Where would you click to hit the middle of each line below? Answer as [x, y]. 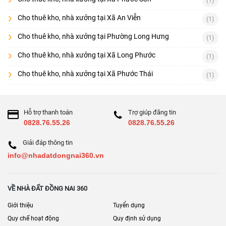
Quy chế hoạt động [33, 218]
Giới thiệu [20, 205]
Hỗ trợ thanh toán [48, 112]
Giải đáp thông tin [48, 142]
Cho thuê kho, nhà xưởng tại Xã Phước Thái [85, 73]
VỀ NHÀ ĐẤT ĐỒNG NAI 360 [47, 188]
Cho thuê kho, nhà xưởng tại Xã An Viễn [79, 17]
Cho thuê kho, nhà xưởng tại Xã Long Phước [87, 55]
